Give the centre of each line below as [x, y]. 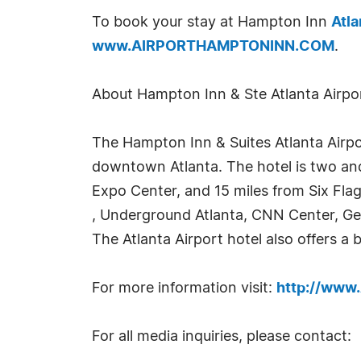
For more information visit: [184, 288]
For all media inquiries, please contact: [222, 337]
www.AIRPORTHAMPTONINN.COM [213, 47]
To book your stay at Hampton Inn [212, 23]
